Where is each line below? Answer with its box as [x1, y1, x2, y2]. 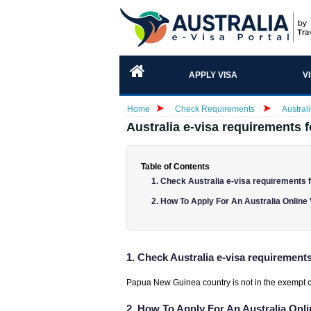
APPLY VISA [188, 69, 237, 80]
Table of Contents [141, 162, 210, 171]
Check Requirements [175, 104, 257, 114]
